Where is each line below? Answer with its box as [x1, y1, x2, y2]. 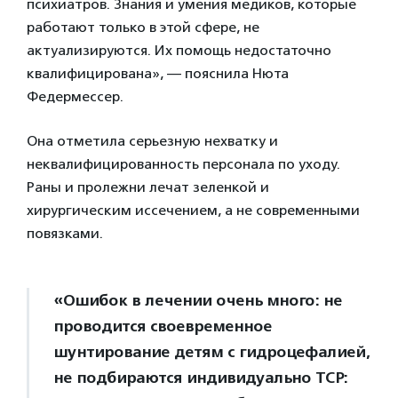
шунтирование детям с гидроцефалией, [53, 342, 370, 362]
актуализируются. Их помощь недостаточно [27, 42, 331, 60]
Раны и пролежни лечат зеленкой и [27, 179, 269, 196]
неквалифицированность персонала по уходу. [27, 155, 340, 173]
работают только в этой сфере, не [27, 19, 259, 36]
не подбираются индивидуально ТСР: [53, 368, 347, 388]
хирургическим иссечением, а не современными [27, 202, 360, 219]
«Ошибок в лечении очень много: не [53, 291, 342, 311]
